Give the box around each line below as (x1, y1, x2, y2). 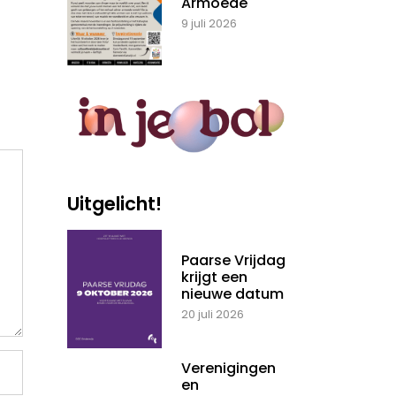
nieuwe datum (181, 284, 284, 305)
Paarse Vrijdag (181, 250, 286, 271)
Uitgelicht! (67, 191, 162, 217)
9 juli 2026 (181, 15, 237, 33)
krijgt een (181, 267, 247, 288)
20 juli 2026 (181, 306, 244, 324)
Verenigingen (181, 358, 276, 379)
